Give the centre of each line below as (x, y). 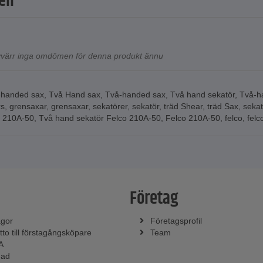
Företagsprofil (176, 220)
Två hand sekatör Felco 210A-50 (100, 118)
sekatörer (110, 106)
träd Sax (223, 106)
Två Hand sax (75, 94)
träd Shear (183, 106)
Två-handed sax (135, 94)
